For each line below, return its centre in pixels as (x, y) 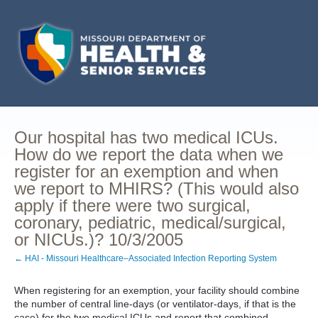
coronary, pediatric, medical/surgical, (150, 223)
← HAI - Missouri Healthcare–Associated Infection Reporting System (146, 258)
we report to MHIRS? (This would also (157, 188)
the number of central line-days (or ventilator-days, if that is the (155, 304)
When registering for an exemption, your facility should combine (157, 290)
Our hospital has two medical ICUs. (146, 137)
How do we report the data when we (149, 154)
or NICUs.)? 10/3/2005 (99, 240)
